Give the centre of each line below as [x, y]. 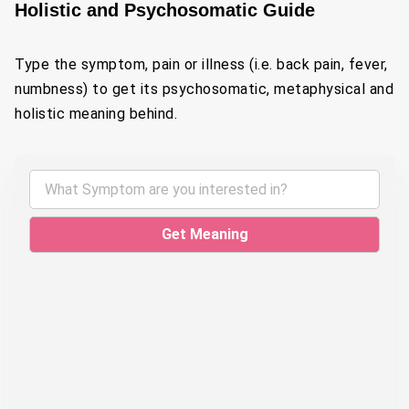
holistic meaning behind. [96, 114]
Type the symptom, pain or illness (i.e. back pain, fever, [201, 64]
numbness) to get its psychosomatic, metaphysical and [204, 89]
